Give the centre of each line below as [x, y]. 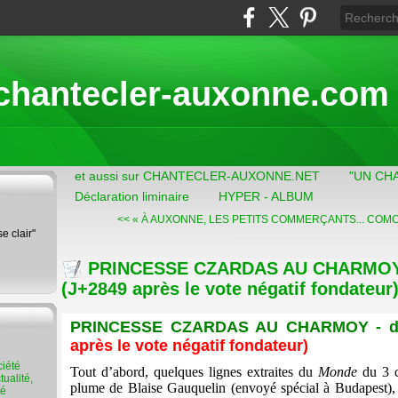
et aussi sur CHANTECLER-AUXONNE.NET [197, 176]
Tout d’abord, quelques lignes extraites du [191, 372]
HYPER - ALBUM [266, 196]
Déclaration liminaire [132, 196]
